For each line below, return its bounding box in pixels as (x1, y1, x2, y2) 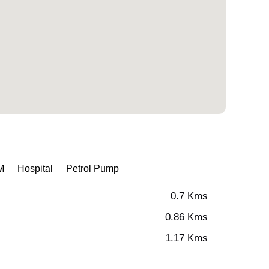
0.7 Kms (171, 190, 208, 203)
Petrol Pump (66, 162, 119, 175)
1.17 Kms (165, 232, 208, 245)
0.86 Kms (165, 211, 208, 224)
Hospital (17, 162, 53, 175)
